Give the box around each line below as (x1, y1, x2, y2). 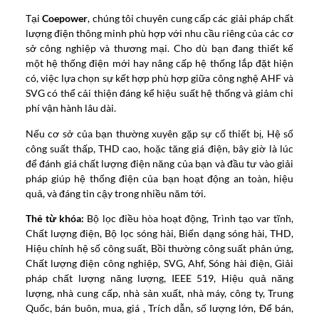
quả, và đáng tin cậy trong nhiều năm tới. (25, 187, 206, 199)
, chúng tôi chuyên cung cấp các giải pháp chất (88, 12, 294, 25)
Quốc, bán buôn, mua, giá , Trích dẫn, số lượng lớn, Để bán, (25, 302, 294, 315)
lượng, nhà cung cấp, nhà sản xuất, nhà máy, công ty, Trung (25, 287, 294, 300)
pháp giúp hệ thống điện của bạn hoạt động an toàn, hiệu (25, 172, 294, 184)
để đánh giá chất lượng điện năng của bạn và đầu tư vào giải (25, 157, 294, 169)
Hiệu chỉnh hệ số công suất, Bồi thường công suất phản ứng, (25, 242, 294, 255)
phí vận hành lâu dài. (25, 102, 116, 115)
